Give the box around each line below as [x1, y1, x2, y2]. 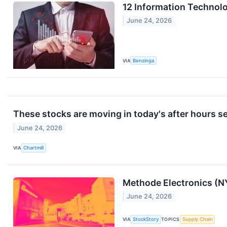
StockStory [133, 216, 159, 222]
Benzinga [133, 58, 155, 63]
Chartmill [23, 145, 44, 151]
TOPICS [161, 216, 180, 222]
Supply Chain [182, 216, 213, 222]
